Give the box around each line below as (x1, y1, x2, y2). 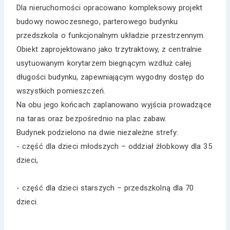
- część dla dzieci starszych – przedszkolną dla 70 (16, 183, 194, 193)
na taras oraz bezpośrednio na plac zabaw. (16, 113, 167, 123)
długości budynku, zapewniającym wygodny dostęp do (16, 72, 204, 82)
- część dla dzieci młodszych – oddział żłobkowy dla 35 (16, 141, 212, 151)
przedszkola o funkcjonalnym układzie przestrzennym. (16, 30, 205, 40)
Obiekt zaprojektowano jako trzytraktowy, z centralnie (16, 44, 202, 54)
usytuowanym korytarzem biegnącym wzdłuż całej (16, 58, 191, 68)
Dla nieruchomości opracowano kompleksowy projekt (16, 3, 203, 12)
